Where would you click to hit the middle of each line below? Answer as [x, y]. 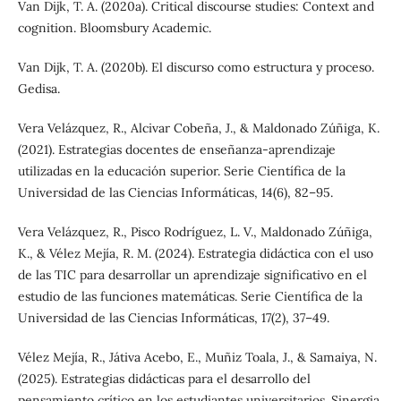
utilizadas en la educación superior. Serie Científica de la [181, 171]
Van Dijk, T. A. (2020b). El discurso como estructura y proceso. [196, 68]
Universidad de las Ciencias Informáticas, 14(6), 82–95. [175, 193]
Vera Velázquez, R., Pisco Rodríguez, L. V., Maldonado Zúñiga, [195, 232]
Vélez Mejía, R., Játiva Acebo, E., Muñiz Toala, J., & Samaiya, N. [197, 358]
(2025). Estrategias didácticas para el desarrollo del [164, 379]
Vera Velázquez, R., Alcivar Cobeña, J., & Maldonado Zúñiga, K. [198, 128]
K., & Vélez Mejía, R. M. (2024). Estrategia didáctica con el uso [195, 254]
